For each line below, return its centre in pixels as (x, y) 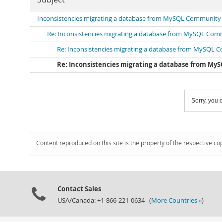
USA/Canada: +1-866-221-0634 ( (104, 200)
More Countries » (176, 200)
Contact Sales (79, 189)
